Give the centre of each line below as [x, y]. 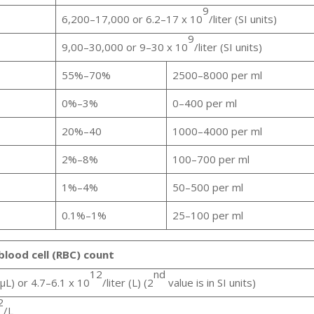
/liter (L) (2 [128, 283]
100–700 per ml [211, 159]
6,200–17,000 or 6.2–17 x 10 [132, 19]
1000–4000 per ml [217, 131]
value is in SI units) [210, 283]
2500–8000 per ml [217, 75]
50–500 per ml [207, 187]
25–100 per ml [207, 216]
